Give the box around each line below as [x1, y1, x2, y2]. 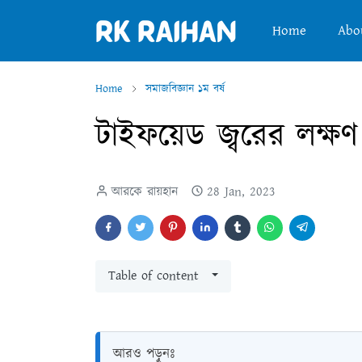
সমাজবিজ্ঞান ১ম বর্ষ [145, 81, 225, 97]
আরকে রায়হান [112, 183, 178, 201]
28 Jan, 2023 [207, 183, 276, 201]
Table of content [108, 267, 199, 285]
